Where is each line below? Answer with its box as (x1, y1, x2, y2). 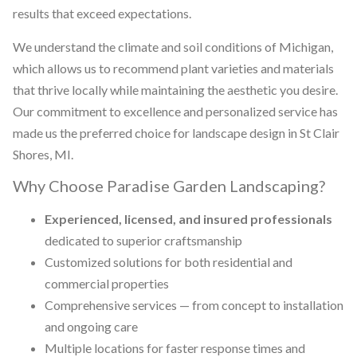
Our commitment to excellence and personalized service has (13, 103, 338, 119)
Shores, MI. (13, 146, 73, 162)
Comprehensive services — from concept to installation (45, 296, 343, 312)
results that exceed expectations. (13, 6, 191, 22)
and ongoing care (45, 318, 138, 334)
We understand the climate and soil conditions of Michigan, (13, 38, 333, 54)
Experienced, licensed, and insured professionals (45, 210, 332, 226)
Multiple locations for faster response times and (45, 339, 305, 355)
